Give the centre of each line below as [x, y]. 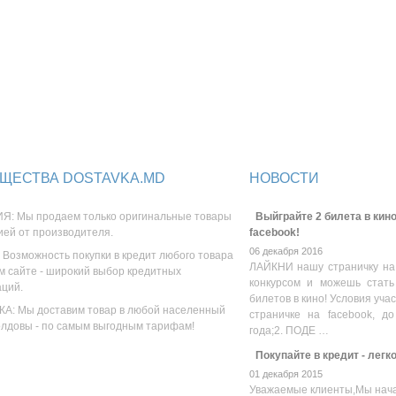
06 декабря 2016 [286, 251]
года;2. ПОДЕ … [289, 331]
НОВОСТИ [284, 179]
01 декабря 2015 [286, 374]
